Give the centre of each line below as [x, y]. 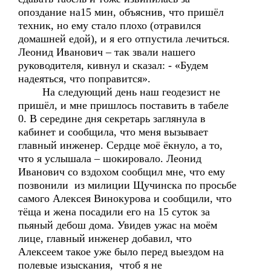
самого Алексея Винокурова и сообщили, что [125, 198]
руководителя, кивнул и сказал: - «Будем [113, 65]
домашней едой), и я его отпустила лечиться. [124, 39]
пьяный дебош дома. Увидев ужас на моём [118, 225]
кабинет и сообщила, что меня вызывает [113, 132]
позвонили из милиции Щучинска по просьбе [127, 185]
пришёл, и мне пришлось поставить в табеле [123, 105]
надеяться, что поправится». [84, 79]
